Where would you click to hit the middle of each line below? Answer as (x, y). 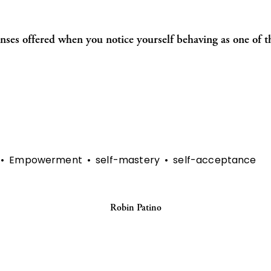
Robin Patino (135, 207)
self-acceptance (215, 160)
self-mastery (128, 160)
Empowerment (46, 160)
